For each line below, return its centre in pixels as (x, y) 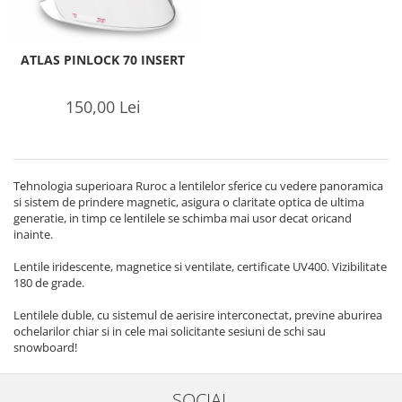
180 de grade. (49, 283)
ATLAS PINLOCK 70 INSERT (103, 60)
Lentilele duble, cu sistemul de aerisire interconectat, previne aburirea (198, 315)
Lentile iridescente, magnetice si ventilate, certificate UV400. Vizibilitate (200, 267)
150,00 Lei (103, 107)
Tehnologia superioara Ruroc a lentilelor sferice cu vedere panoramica (198, 186)
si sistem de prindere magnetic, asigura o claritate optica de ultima (189, 202)
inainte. (33, 234)
